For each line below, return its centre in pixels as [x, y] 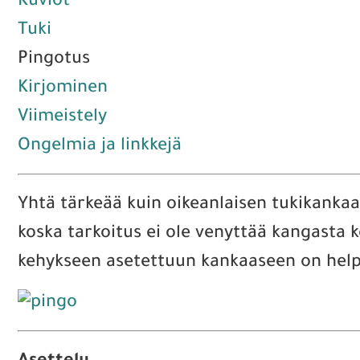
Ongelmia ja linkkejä [100, 147]
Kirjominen [63, 89]
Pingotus [54, 60]
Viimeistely [62, 118]
